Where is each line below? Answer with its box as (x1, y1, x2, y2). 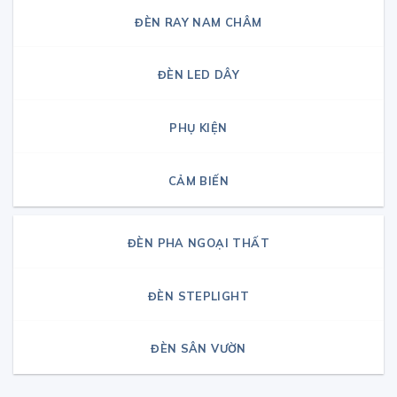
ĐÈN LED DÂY (157, 67, 240, 82)
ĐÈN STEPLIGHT (148, 288, 249, 303)
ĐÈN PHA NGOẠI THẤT (128, 235, 269, 250)
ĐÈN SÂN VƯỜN (151, 341, 246, 356)
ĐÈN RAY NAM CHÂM (135, 14, 262, 29)
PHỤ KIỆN (169, 121, 228, 136)
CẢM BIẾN (167, 173, 230, 188)
